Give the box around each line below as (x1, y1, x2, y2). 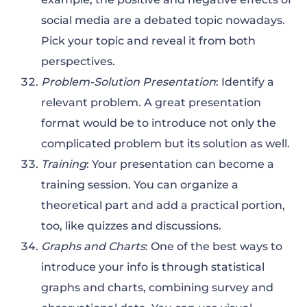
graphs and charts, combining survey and (41, 280, 273, 294)
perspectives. (41, 54, 115, 68)
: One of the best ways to (145, 239, 282, 253)
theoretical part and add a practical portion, (41, 198, 285, 212)
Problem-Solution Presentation (41, 75, 216, 88)
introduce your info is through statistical (41, 260, 265, 273)
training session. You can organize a (41, 177, 238, 191)
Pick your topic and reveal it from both (41, 34, 256, 47)
